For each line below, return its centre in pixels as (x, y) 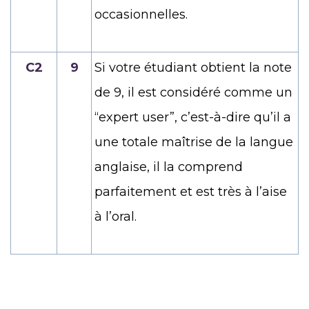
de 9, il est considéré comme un (193, 92)
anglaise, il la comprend (169, 167)
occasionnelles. (141, 14)
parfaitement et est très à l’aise (191, 191)
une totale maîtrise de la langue (194, 142)
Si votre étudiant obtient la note (193, 67)
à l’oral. (116, 216)
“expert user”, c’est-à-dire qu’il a (193, 117)
